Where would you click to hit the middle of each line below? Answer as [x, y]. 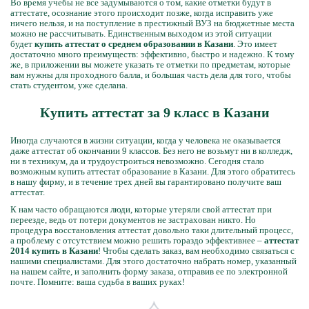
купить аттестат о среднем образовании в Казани [134, 44]
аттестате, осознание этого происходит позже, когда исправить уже [142, 13]
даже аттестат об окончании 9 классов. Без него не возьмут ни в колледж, [151, 151]
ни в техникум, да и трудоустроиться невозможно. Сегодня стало [137, 161]
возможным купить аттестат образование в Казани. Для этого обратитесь [153, 171]
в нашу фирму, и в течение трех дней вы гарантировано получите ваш [146, 182]
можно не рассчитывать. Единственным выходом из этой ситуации [141, 33]
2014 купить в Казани [54, 251]
